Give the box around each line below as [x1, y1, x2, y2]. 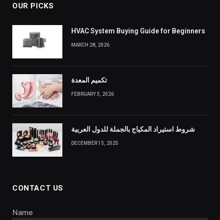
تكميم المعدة [71, 76, 107, 84]
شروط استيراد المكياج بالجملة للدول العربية [71, 125, 195, 134]
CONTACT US [12, 184, 63, 193]
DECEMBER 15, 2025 [71, 140, 118, 146]
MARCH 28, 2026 [71, 42, 110, 48]
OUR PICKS [12, 1, 54, 11]
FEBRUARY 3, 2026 [71, 91, 114, 97]
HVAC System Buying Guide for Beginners [71, 27, 205, 35]
